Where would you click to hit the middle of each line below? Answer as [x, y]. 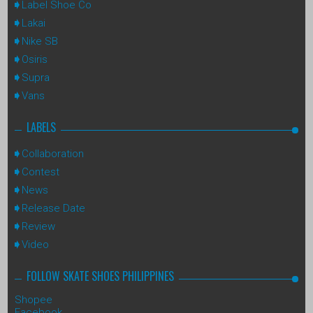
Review [38, 226]
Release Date [53, 208]
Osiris [35, 59]
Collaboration [53, 153]
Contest [41, 172]
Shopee [34, 299]
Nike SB [40, 41]
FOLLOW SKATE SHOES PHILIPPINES [100, 276]
